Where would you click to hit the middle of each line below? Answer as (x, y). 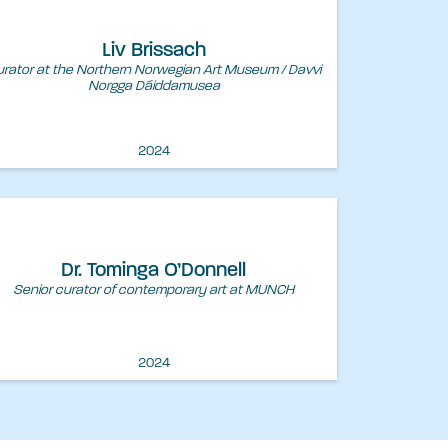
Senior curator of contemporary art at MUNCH (153, 290)
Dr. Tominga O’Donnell (153, 270)
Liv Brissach (153, 50)
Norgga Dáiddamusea (153, 86)
